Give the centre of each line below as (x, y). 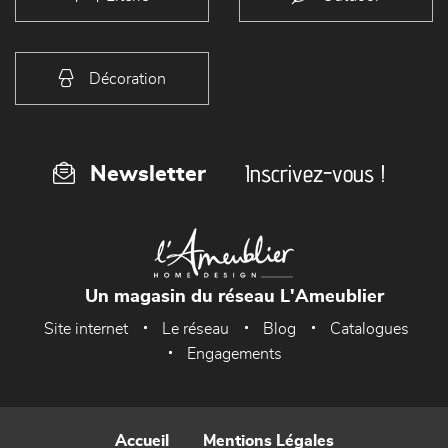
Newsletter (148, 174)
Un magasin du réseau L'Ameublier (234, 297)
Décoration (127, 78)
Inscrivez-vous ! (315, 173)
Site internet (86, 329)
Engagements (234, 354)
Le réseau (195, 329)
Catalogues (369, 329)
